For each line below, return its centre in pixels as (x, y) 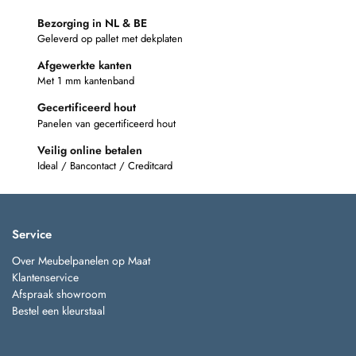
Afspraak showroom (59, 294)
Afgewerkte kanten (85, 65)
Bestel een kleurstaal (60, 311)
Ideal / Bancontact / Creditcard (105, 166)
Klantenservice (45, 278)
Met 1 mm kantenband (86, 81)
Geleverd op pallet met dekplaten (110, 39)
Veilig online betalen (90, 150)
